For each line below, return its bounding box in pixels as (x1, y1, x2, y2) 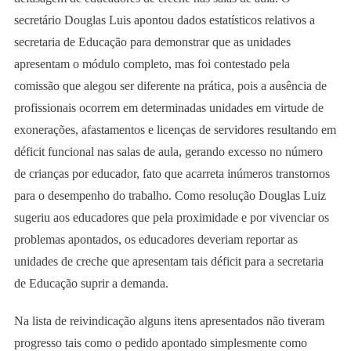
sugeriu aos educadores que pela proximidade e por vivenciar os (13, 210, 329, 224)
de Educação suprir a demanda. (13, 276, 168, 290)
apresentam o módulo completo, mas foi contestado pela (13, 56, 290, 71)
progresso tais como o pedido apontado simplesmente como (13, 335, 307, 349)
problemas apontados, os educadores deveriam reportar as (13, 232, 298, 246)
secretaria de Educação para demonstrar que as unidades (13, 34, 291, 49)
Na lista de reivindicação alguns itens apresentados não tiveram (13, 313, 324, 327)
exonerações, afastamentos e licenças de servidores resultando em (13, 122, 336, 136)
